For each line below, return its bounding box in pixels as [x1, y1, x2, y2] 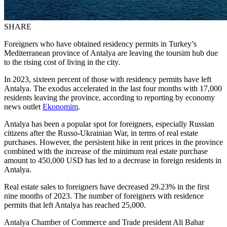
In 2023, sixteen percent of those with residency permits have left [4, 74, 211, 84]
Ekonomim [43, 102, 78, 111]
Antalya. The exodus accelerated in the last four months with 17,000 [4, 84, 222, 93]
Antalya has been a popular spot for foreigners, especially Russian [4, 119, 214, 128]
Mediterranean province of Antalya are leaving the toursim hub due [4, 48, 218, 57]
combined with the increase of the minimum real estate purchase [4, 146, 208, 156]
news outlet [4, 102, 43, 111]
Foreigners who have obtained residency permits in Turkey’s [4, 39, 197, 48]
